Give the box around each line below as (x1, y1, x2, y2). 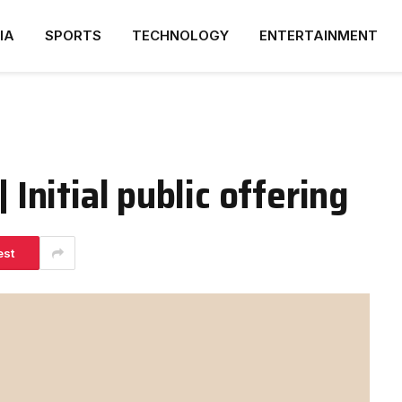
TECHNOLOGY (132, 27, 229, 44)
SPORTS (45, 27, 101, 44)
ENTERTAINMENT (259, 27, 378, 44)
